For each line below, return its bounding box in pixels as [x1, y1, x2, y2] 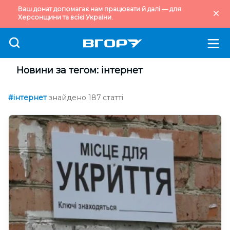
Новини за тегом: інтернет [16, 65, 143, 76]
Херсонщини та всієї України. [18, 13, 113, 21]
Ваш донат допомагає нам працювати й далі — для [18, 5, 181, 13]
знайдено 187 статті [49, 93, 123, 102]
